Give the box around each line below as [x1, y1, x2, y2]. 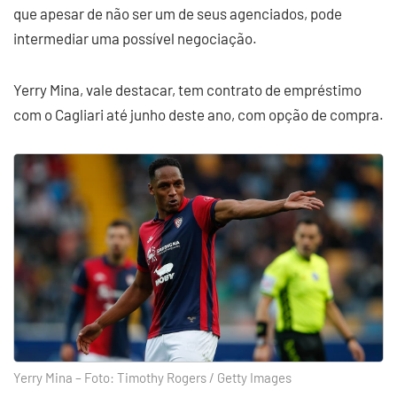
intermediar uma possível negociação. [13, 29, 257, 47]
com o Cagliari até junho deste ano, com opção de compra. [13, 105, 384, 123]
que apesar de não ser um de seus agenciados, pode [13, 4, 342, 22]
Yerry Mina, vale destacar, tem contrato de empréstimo [13, 81, 362, 98]
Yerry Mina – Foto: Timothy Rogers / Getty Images [13, 370, 292, 385]
